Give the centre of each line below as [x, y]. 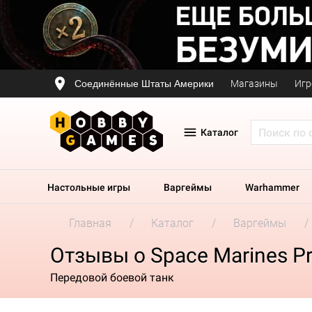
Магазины [254, 84]
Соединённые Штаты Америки [144, 83]
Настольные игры [89, 187]
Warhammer [272, 187]
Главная [90, 223]
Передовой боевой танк [112, 277]
